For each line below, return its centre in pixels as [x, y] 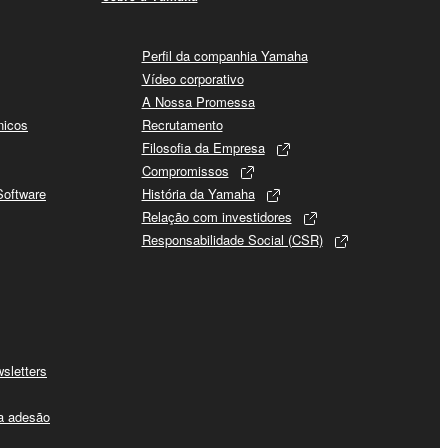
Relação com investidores [216, 217]
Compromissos [185, 171]
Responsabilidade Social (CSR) [232, 240]
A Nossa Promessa [198, 102]
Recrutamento [182, 125]
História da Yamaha [198, 194]
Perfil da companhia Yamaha [224, 56]
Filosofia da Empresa [203, 148]
